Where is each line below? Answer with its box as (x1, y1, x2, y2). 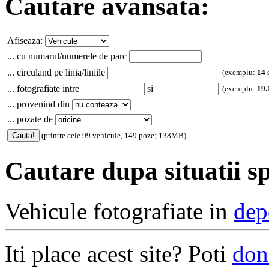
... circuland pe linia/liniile (7, 67, 107, 78)
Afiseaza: (7, 35, 45, 46)
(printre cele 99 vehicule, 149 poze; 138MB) (40, 131, 186, 141)
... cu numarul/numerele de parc (7, 51, 129, 62)
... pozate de (7, 114, 55, 125)
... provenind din (7, 99, 72, 110)
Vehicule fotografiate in (5, 198, 234, 225)
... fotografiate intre (7, 83, 82, 94)
